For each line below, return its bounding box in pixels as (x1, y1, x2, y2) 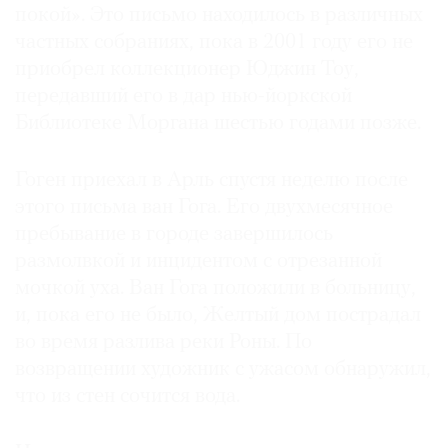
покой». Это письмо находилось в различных (15, 5, 423, 27)
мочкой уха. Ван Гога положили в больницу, (15, 278, 416, 300)
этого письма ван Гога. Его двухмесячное (15, 197, 393, 219)
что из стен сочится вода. (15, 386, 245, 408)
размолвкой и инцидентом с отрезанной (15, 251, 382, 273)
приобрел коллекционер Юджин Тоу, (15, 59, 359, 81)
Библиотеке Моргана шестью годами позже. (15, 113, 426, 135)
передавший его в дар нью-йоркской (15, 86, 352, 108)
